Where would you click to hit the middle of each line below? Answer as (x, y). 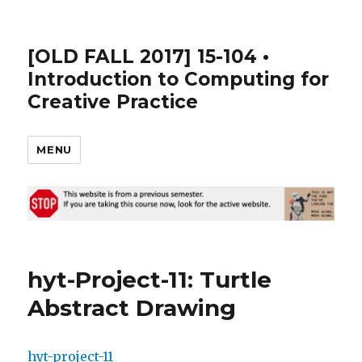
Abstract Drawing (132, 308)
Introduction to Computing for (179, 79)
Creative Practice (113, 102)
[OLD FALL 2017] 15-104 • (149, 57)
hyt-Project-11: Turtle (150, 280)
